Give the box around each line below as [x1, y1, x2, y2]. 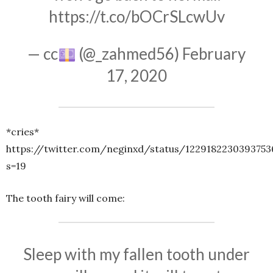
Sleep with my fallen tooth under [23, 244, 250, 264]
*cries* [6, 126, 39, 138]
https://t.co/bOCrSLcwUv [48, 7, 225, 27]
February [182, 44, 246, 64]
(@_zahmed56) [76, 44, 183, 64]
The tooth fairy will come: [6, 192, 125, 205]
